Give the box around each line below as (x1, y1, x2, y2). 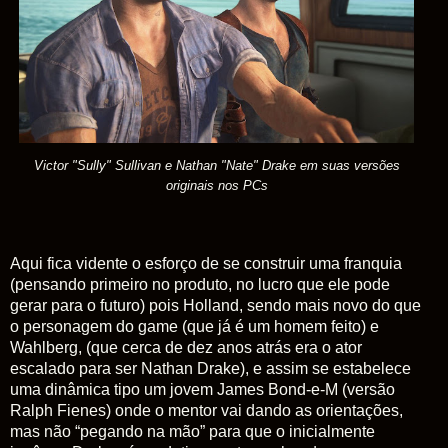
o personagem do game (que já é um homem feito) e (10, 317, 379, 335)
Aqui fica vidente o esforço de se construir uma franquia (10, 254, 402, 272)
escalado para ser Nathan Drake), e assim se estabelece (10, 359, 411, 377)
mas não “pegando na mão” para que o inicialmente (10, 422, 375, 440)
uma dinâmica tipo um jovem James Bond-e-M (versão (10, 380, 395, 398)
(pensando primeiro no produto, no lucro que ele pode (10, 275, 390, 293)
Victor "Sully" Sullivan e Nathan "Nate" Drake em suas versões (33, 157, 400, 173)
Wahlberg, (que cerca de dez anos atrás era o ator (10, 338, 362, 356)
